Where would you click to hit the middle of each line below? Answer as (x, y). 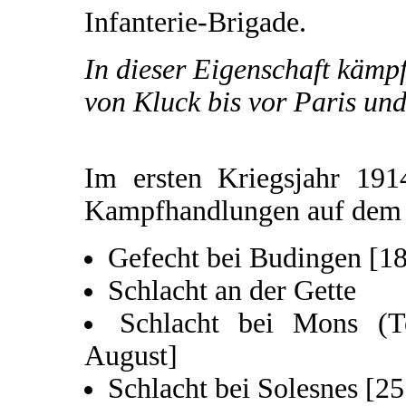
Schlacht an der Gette (232, 290)
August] (131, 355)
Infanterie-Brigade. (195, 22)
